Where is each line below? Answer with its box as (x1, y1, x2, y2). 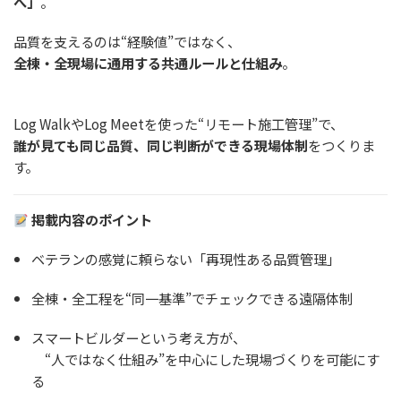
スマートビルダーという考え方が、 (30, 327, 246, 347)
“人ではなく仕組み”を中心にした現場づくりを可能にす (30, 348, 380, 369)
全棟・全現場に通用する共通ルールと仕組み (13, 52, 282, 73)
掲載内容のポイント (31, 209, 153, 230)
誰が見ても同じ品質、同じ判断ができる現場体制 (13, 134, 308, 155)
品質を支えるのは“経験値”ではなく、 (13, 30, 241, 51)
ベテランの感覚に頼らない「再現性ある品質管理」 (30, 249, 340, 269)
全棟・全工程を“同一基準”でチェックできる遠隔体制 (30, 288, 353, 309)
